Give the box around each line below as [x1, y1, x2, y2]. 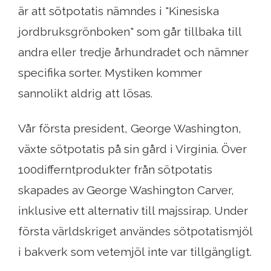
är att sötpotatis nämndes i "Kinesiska [18, 4, 219, 18]
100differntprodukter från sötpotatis [18, 163, 212, 177]
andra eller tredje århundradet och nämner [18, 45, 249, 59]
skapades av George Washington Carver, [18, 183, 234, 197]
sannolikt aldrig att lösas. [18, 87, 152, 100]
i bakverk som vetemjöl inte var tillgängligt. [18, 245, 252, 259]
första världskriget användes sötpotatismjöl [18, 224, 252, 238]
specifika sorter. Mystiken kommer [18, 66, 202, 80]
